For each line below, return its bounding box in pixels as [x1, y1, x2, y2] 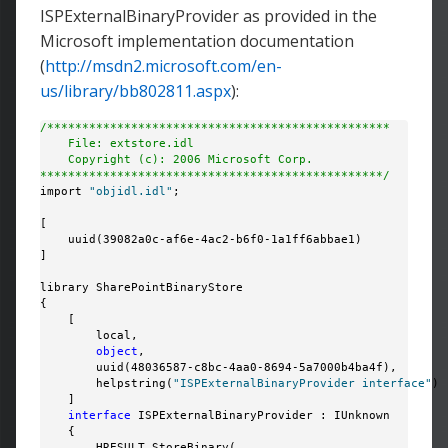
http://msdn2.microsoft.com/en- [45, 55, 282, 77]
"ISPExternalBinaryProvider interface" [173, 377, 432, 390]
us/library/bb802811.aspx [40, 80, 231, 102]
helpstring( [40, 377, 173, 390]
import [40, 185, 89, 198]
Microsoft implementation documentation [40, 30, 354, 52]
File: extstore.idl [40, 137, 194, 150]
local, [40, 329, 138, 342]
